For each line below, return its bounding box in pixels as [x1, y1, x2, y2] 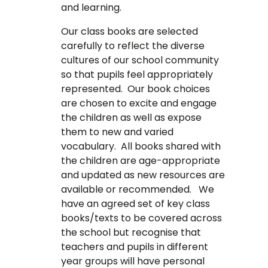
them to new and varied [61, 125, 174, 139]
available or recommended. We [61, 182, 215, 197]
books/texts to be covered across [61, 211, 223, 226]
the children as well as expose [61, 111, 202, 125]
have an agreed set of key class [61, 197, 211, 211]
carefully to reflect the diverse [61, 39, 205, 53]
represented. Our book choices [61, 82, 211, 96]
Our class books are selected [61, 25, 199, 39]
